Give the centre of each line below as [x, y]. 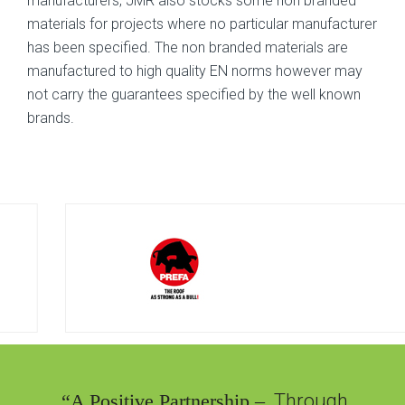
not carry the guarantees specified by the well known [194, 94]
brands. [51, 118]
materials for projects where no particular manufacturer [202, 24]
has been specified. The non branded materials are [188, 47]
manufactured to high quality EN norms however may [195, 71]
